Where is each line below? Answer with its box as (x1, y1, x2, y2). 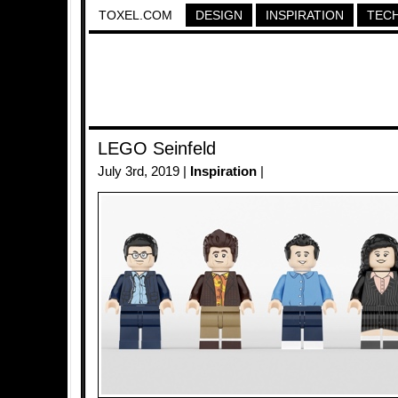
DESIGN (195, 8, 243, 22)
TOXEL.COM (99, 8, 172, 22)
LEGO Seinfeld (98, 139, 216, 158)
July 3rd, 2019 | (98, 164, 190, 179)
